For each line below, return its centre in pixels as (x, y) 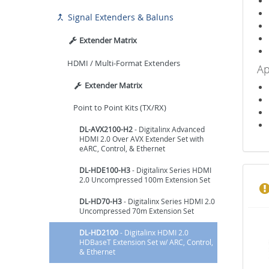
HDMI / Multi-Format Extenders (124, 63)
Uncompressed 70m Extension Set (137, 211)
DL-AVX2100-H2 (106, 129)
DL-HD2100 (99, 232)
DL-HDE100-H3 (105, 170)
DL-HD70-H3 (101, 201)
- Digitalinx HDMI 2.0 (153, 232)
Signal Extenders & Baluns (119, 17)
